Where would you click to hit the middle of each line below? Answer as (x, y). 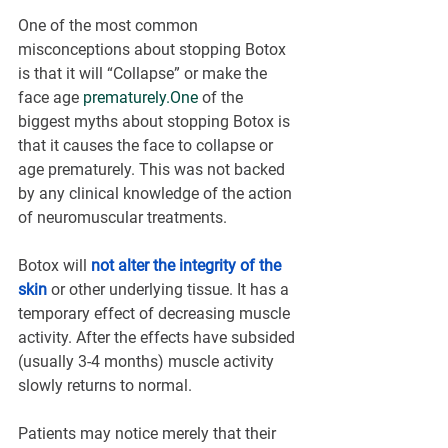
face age (50, 98)
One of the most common (110, 26)
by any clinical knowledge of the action (157, 194)
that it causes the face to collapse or (147, 146)
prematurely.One (140, 98)
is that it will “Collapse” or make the (144, 74)
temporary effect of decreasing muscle (156, 314)
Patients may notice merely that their (149, 434)
